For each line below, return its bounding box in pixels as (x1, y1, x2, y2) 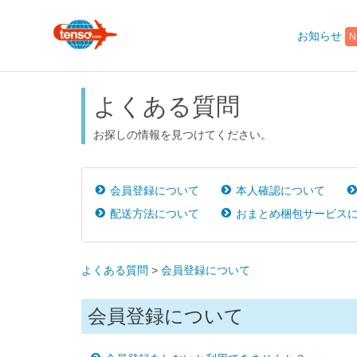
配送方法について (107, 207, 200, 221)
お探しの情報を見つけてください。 (93, 128, 272, 141)
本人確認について (233, 184, 326, 198)
